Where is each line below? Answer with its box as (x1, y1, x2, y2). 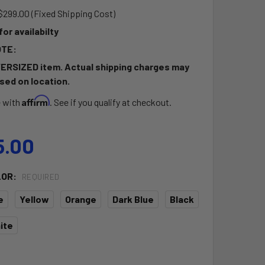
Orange (64, 193, 96, 205)
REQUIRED (21, 172, 60, 182)
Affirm (21, 94, 50, 106)
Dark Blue (112, 193, 154, 205)
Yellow (19, 193, 49, 205)
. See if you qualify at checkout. (49, 96, 172, 108)
